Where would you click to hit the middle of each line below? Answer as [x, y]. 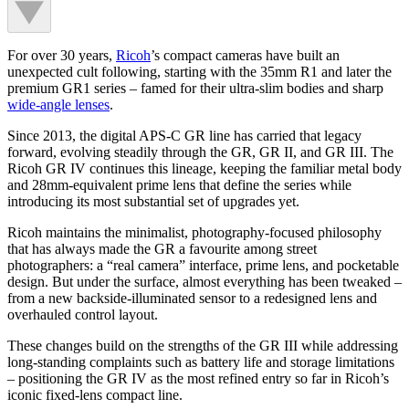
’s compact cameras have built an [245, 56]
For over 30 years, [62, 56]
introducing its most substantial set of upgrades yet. [153, 202]
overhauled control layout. [83, 315]
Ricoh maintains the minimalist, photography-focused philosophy [194, 233]
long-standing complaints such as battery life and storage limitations [201, 362]
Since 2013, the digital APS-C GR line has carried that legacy [184, 136]
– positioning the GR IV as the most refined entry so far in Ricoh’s [198, 379]
